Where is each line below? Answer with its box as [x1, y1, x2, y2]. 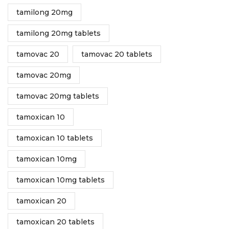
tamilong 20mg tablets [16, 29, 101, 38]
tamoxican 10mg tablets [16, 175, 105, 185]
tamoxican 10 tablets [16, 133, 93, 143]
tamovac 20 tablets [81, 50, 152, 59]
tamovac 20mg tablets [16, 91, 99, 101]
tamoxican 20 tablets [16, 217, 95, 227]
